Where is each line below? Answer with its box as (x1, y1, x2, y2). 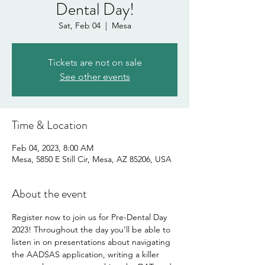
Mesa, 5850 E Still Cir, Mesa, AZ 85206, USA (12, 154, 172, 164)
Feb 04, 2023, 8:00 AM (12, 143, 93, 153)
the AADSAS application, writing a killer (12, 249, 161, 260)
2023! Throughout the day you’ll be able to (12, 224, 173, 235)
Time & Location (12, 117, 88, 134)
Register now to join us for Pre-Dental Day (12, 212, 169, 222)
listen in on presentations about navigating (12, 237, 173, 247)
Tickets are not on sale (47, 57, 142, 68)
